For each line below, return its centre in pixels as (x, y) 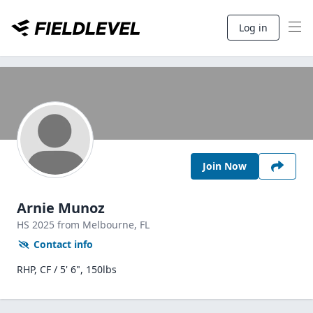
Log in (253, 28)
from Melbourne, (99, 225)
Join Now (225, 166)
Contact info (63, 244)
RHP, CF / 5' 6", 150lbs (67, 269)
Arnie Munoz (61, 208)
